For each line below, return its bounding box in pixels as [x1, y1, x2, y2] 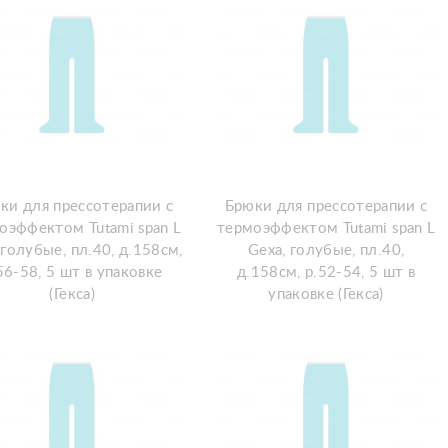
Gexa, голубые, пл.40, [247, 243, 405, 258]
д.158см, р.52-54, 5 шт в [236, 265, 416, 280]
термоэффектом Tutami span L [216, 221, 436, 236]
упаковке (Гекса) [268, 287, 384, 302]
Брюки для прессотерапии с [224, 199, 428, 214]
